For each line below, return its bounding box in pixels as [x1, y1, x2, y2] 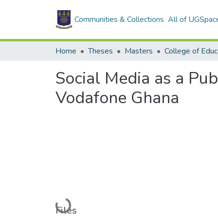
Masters [125, 46, 153, 56]
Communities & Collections [74, 14, 164, 25]
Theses [88, 46, 113, 56]
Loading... [57, 200, 89, 211]
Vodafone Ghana [55, 87, 179, 109]
